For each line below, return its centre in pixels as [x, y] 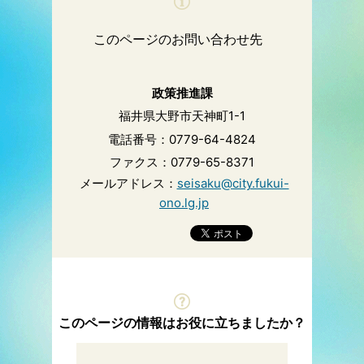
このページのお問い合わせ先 [178, 39]
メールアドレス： [128, 183]
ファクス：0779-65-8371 [182, 162]
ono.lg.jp [184, 202]
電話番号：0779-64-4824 [182, 139]
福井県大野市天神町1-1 [182, 116]
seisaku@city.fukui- [233, 183]
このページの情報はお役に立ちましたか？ [182, 322]
